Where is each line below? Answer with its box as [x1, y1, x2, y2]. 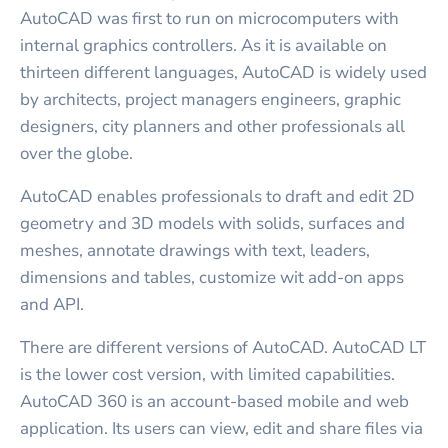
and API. [20, 292, 84, 316]
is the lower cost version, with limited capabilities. [20, 362, 395, 386]
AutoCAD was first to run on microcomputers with [20, 6, 399, 30]
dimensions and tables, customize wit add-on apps [20, 265, 404, 289]
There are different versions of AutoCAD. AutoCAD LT [20, 335, 426, 359]
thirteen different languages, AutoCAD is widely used [20, 60, 427, 84]
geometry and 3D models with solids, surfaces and [20, 211, 405, 235]
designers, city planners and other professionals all [20, 114, 405, 138]
